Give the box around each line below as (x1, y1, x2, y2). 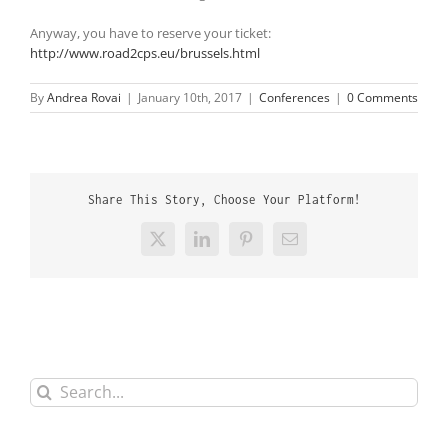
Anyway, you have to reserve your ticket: (30, 23, 271, 42)
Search (29, 377, 69, 396)
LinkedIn (200, 237, 259, 254)
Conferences (259, 88, 330, 106)
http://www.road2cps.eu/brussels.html (30, 43, 260, 62)
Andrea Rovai (47, 88, 121, 106)
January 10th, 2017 (138, 88, 242, 106)
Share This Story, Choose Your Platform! (87, 193, 361, 207)
